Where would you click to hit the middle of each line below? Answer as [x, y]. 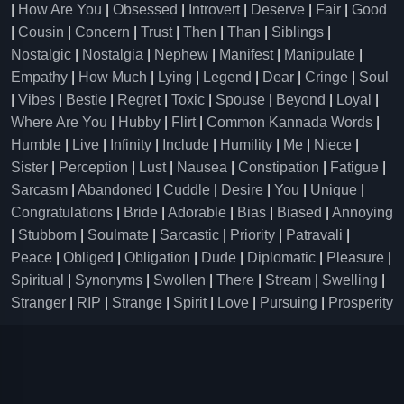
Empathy [39, 77]
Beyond [301, 100]
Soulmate [118, 235]
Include [186, 145]
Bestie [86, 100]
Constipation [279, 167]
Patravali [314, 235]
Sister [29, 167]
